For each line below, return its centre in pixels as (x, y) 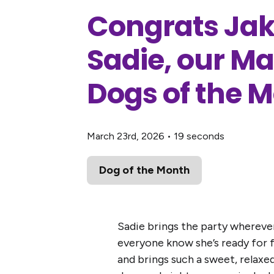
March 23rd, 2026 (126, 136)
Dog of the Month (144, 170)
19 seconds (199, 136)
